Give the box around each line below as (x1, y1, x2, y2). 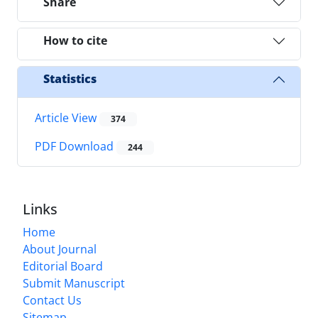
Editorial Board (23, 258, 103, 275)
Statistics (43, 71, 97, 87)
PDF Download (35, 138, 116, 155)
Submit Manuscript (23, 275, 125, 292)
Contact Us (23, 292, 82, 309)
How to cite (43, 33, 107, 49)
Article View (35, 109, 99, 126)
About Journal (23, 241, 97, 258)
